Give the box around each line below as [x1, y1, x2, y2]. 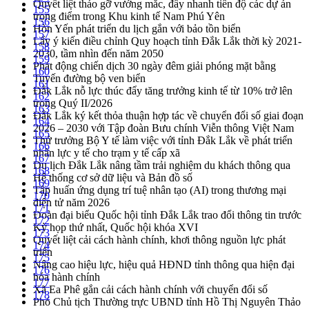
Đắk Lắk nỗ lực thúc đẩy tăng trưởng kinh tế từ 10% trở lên [33, 85, 292, 97]
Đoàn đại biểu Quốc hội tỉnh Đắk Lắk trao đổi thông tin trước [33, 209, 301, 221]
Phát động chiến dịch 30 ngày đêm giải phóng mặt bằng [33, 60, 276, 72]
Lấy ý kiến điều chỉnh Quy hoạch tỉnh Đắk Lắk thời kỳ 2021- [33, 35, 301, 48]
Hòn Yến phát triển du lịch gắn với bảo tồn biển [33, 23, 241, 35]
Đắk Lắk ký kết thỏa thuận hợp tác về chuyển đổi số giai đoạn [33, 110, 303, 122]
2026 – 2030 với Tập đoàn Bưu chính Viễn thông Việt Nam [33, 122, 294, 134]
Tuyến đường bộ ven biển [33, 72, 146, 85]
